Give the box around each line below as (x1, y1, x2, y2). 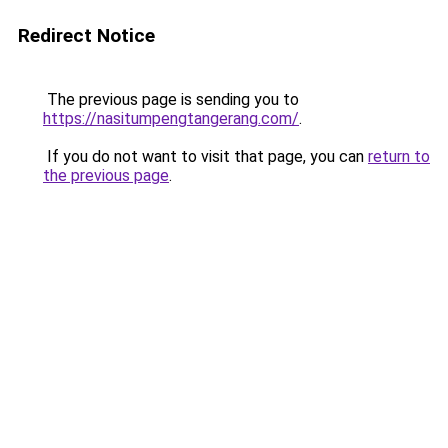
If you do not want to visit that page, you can (43, 147, 368, 166)
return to (368, 147, 430, 166)
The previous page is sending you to (43, 90, 299, 109)
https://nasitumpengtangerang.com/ (43, 109, 299, 128)
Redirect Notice (18, 24, 155, 47)
